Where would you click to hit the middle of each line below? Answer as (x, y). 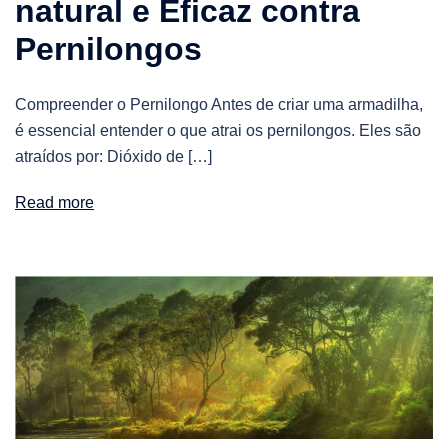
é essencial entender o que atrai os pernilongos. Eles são (218, 130)
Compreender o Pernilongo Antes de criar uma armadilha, (219, 104)
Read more (54, 202)
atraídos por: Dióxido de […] (113, 156)
